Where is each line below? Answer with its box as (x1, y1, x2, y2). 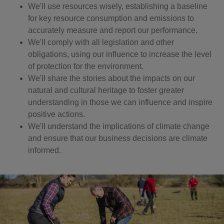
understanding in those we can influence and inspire (28, 98, 212, 106)
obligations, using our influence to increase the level (28, 50, 211, 58)
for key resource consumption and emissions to (28, 14, 194, 22)
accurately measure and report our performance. (28, 26, 197, 34)
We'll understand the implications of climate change (28, 122, 209, 130)
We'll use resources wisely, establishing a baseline (28, 2, 207, 10)
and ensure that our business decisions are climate (28, 134, 207, 142)
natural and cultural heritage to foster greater (28, 86, 184, 94)
